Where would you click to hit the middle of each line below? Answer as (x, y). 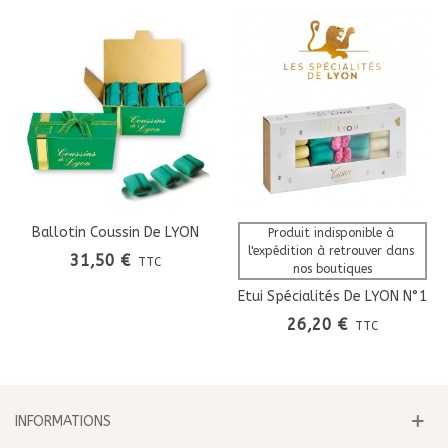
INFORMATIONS (63, 422)
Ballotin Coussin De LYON (115, 233)
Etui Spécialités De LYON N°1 (332, 297)
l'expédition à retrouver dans (332, 251)
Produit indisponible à (332, 233)
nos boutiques (332, 269)
